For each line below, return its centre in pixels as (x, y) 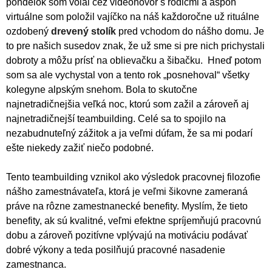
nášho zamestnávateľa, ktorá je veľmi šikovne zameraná (127, 192)
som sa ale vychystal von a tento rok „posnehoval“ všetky (128, 75)
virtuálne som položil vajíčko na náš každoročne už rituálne (133, 17)
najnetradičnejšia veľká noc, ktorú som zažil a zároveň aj (127, 104)
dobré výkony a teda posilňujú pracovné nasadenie (116, 250)
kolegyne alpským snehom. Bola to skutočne (102, 90)
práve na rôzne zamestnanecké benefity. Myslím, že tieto (127, 206)
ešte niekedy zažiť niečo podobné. (80, 148)
